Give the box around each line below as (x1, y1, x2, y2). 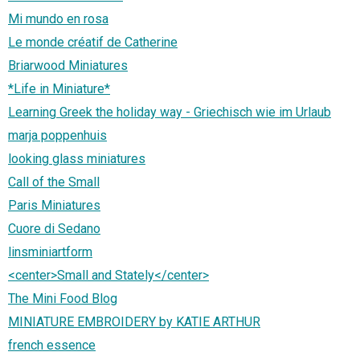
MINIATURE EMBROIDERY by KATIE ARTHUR (8, 314, 260, 330)
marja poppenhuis (8, 128, 107, 144)
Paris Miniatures (8, 198, 100, 214)
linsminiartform (8, 244, 92, 260)
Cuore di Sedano (8, 221, 100, 237)
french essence (8, 337, 96, 354)
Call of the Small (8, 174, 100, 190)
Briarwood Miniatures (8, 58, 128, 74)
